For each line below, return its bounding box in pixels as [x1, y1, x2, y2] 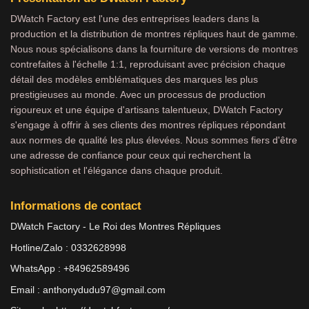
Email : [10, 283, 43, 295]
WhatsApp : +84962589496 [10, 263, 130, 275]
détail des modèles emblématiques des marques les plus [10, 73, 258, 85]
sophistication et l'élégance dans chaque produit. [10, 164, 223, 176]
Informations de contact [10, 199, 141, 212]
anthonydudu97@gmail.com [43, 283, 166, 295]
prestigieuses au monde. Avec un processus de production [10, 88, 266, 100]
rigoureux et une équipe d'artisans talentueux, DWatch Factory [10, 103, 283, 115]
